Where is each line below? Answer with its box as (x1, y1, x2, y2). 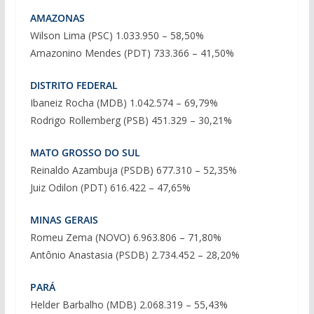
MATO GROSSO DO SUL (29, 145, 140, 159)
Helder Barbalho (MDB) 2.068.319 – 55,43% (29, 297, 228, 311)
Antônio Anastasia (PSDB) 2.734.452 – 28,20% (29, 247, 240, 261)
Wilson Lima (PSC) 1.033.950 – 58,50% (29, 28, 204, 42)
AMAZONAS (29, 11, 85, 25)
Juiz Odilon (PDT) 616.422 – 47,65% (29, 180, 191, 194)
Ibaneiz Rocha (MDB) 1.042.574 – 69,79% (29, 95, 218, 109)
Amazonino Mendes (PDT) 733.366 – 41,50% (29, 46, 234, 60)
